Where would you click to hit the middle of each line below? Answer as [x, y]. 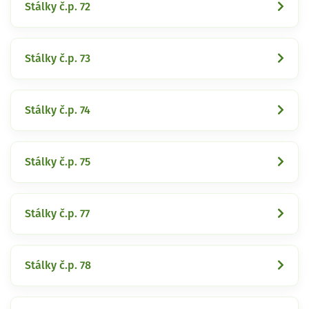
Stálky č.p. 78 [58, 265]
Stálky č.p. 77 [57, 213]
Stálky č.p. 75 [58, 162]
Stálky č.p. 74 [58, 110]
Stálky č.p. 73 [58, 58]
